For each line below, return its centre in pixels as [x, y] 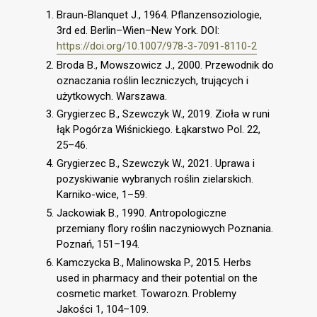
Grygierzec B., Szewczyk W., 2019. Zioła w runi [163, 114]
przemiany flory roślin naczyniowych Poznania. [165, 228]
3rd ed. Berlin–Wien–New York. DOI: [138, 30]
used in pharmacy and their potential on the [157, 278]
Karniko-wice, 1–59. [102, 195]
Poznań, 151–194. [98, 244]
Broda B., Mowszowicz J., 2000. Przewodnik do [165, 65]
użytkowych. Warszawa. [112, 96]
